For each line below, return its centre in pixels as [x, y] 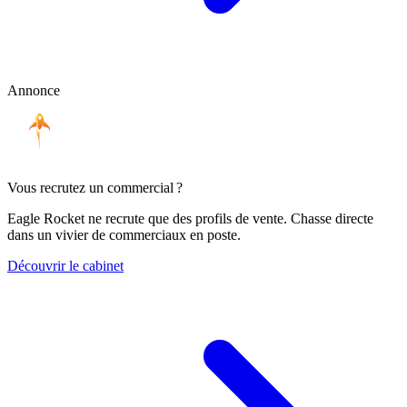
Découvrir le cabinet [65, 266]
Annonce [34, 91]
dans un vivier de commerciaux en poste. [124, 235]
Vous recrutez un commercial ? [95, 188]
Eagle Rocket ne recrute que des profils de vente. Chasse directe [190, 219]
